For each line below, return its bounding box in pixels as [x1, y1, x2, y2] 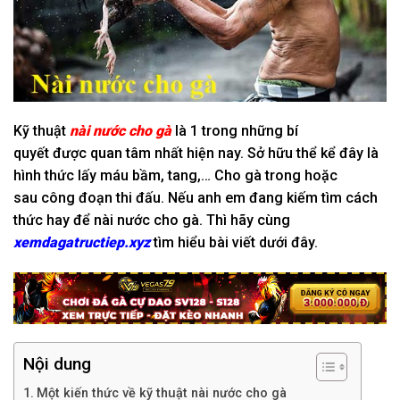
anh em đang [194, 189, 287, 207]
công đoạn [41, 189, 112, 207]
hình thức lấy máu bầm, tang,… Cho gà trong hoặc [13, 167, 337, 185]
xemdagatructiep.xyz [13, 234, 150, 252]
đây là [336, 145, 379, 162]
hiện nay [187, 145, 240, 162]
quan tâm [90, 145, 151, 162]
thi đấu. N [112, 189, 178, 207]
